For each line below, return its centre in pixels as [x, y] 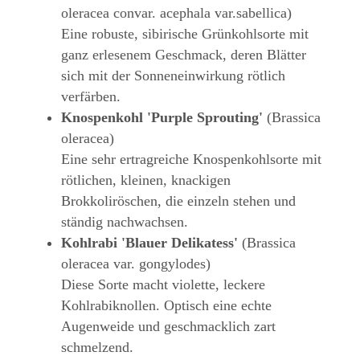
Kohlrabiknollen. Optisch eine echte [166, 306]
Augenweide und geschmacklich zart [168, 327]
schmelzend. [97, 348]
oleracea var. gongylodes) [136, 264]
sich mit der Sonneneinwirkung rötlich [173, 76]
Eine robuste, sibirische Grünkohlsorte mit [185, 34]
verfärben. [91, 97]
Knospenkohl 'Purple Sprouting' [162, 118]
